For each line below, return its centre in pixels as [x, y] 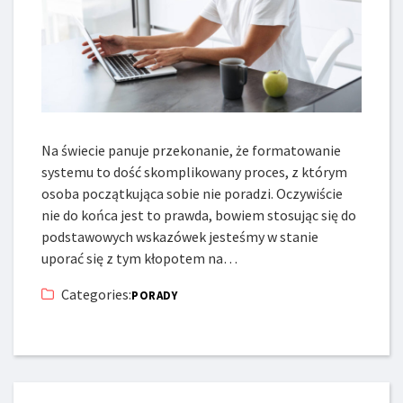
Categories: [97, 294]
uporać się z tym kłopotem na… [140, 258]
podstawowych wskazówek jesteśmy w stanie [180, 236]
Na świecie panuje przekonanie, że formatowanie [192, 150]
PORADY [155, 295]
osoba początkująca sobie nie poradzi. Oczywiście [193, 193]
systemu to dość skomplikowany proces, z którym [195, 171]
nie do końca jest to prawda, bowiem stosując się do [199, 215]
